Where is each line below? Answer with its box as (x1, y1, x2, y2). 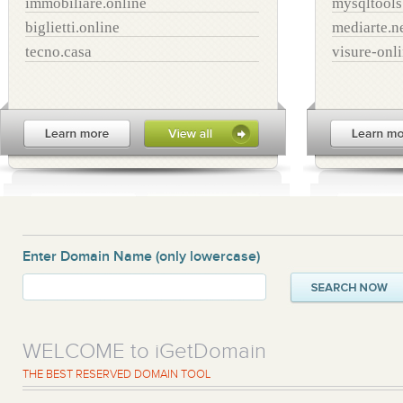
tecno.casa (25, 43, 92, 60)
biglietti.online (25, 19, 120, 36)
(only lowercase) (152, 248, 260, 264)
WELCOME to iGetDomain (22, 339, 266, 363)
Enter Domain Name (22, 248, 152, 264)
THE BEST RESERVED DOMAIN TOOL (22, 368, 210, 381)
